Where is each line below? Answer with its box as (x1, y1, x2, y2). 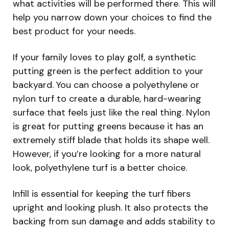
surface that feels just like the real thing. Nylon (13, 106, 210, 119)
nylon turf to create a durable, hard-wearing (13, 92, 201, 105)
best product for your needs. (13, 25, 135, 37)
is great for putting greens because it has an (13, 120, 203, 132)
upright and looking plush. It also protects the (13, 201, 208, 214)
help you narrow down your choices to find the (13, 11, 212, 24)
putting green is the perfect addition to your (13, 64, 203, 77)
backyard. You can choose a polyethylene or (13, 78, 199, 91)
